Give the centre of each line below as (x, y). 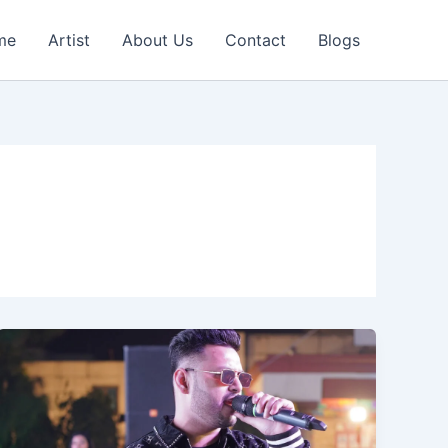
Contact (255, 40)
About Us (157, 40)
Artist (69, 40)
